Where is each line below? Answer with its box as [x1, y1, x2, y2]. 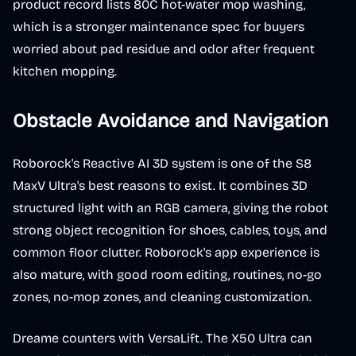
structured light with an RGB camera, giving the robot [13, 200, 328, 215]
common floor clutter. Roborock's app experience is [13, 245, 319, 260]
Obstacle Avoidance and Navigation [13, 110, 328, 132]
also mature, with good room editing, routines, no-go [13, 267, 322, 282]
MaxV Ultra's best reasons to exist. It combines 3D [13, 178, 308, 193]
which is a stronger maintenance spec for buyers [13, 19, 304, 34]
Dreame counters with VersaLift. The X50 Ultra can [13, 331, 312, 346]
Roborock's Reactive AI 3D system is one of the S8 [13, 156, 311, 171]
